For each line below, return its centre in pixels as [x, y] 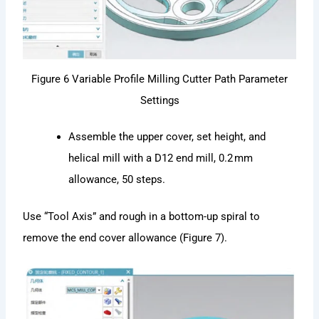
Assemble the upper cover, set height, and [167, 137]
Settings [159, 100]
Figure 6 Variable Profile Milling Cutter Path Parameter [159, 79]
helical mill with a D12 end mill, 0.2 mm [161, 158]
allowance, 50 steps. [117, 180]
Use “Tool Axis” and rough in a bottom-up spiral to [142, 217]
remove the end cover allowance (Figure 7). [125, 238]
